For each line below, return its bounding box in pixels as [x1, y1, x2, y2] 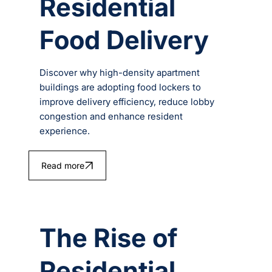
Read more [41, 160, 84, 171]
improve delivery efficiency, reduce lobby [39, 96, 215, 108]
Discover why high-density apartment [39, 67, 200, 79]
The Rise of [39, 222, 178, 253]
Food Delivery [39, 24, 209, 56]
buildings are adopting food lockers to [39, 81, 202, 93]
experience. [39, 125, 90, 137]
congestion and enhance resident [39, 110, 183, 123]
